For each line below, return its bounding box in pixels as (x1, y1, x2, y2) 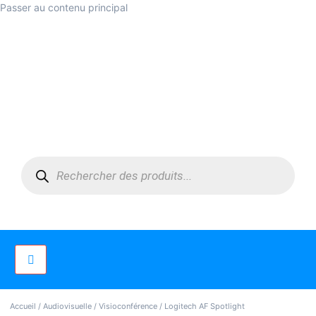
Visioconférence (99, 301, 157, 312)
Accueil (10, 301, 36, 312)
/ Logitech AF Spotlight (157, 301, 245, 312)
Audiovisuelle (43, 301, 92, 312)
